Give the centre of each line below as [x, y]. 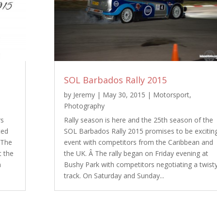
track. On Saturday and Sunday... [114, 176]
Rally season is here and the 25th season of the [138, 120]
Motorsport [171, 95]
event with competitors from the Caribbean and [138, 142]
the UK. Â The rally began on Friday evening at [136, 154]
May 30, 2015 [124, 95]
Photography [84, 106]
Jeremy [84, 95]
